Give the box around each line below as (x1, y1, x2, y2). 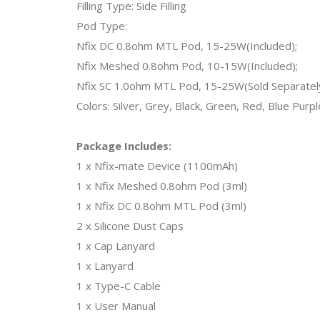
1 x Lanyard (76, 258, 134, 273)
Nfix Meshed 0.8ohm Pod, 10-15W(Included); (76, 58, 298, 73)
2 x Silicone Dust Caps (76, 218, 184, 233)
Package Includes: (76, 138, 171, 153)
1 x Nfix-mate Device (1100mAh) (76, 158, 238, 173)
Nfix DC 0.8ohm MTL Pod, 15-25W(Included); (76, 38, 297, 53)
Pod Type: (76, 18, 127, 33)
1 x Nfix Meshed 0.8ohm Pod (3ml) (76, 178, 247, 193)
